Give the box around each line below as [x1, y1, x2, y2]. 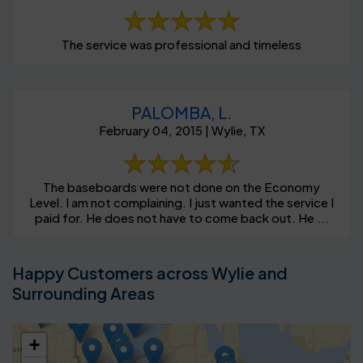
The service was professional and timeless [62, 36, 301, 52]
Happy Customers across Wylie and [12, 262, 288, 283]
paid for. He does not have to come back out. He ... [34, 209, 329, 225]
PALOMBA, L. [131, 101, 232, 122]
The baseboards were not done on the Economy [43, 178, 320, 194]
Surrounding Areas [12, 282, 155, 303]
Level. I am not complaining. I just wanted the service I [29, 194, 334, 210]
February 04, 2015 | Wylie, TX [98, 122, 265, 138]
